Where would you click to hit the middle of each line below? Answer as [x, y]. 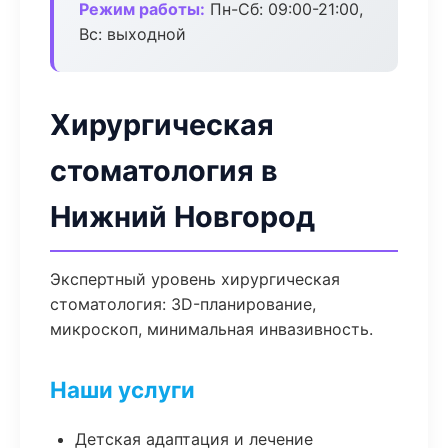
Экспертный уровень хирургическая [195, 279]
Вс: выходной [132, 34]
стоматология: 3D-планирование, [183, 304]
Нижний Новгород [182, 216]
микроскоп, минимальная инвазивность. [211, 329]
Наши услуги [122, 389]
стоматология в [164, 170]
